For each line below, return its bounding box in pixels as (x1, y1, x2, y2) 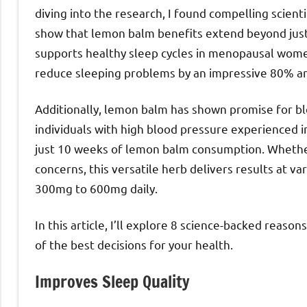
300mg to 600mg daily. (35, 181, 158, 196)
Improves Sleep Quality (35, 270, 190, 294)
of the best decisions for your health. (35, 237, 233, 252)
